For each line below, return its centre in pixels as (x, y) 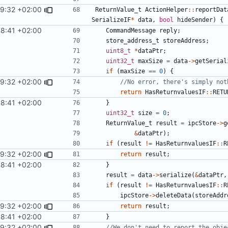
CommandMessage (131, 30)
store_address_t (133, 40)
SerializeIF (111, 20)
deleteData (174, 195)
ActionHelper (166, 9)
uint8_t (118, 51)
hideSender (195, 20)
